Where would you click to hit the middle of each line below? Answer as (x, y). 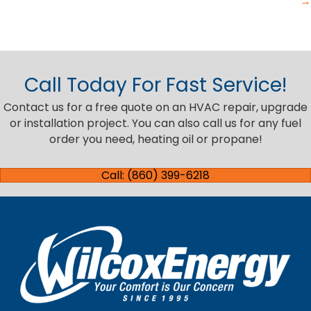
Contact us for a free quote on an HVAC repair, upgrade (155, 108)
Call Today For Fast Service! (155, 85)
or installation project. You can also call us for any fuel (155, 124)
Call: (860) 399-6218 (155, 176)
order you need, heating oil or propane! (155, 140)
